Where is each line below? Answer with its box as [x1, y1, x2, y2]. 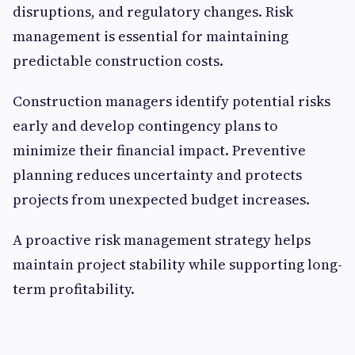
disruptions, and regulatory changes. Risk [13, 2, 293, 22]
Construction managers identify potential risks [13, 91, 330, 112]
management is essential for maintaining [13, 26, 288, 47]
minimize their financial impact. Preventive [13, 140, 306, 161]
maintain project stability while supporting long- [13, 254, 342, 275]
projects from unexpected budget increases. [13, 189, 310, 210]
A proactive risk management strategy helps [13, 230, 311, 250]
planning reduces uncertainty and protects [13, 165, 302, 185]
